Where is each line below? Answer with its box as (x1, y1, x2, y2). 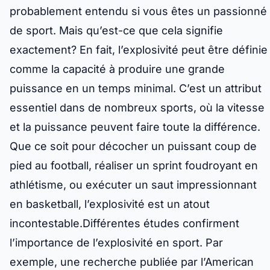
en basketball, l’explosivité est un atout (10, 198, 210, 211)
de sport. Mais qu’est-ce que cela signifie (10, 24, 223, 37)
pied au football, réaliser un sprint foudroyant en (10, 159, 258, 172)
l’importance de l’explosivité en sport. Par (10, 236, 223, 250)
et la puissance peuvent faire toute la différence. (10, 121, 260, 134)
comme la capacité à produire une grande (10, 63, 225, 76)
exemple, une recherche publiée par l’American (10, 256, 254, 269)
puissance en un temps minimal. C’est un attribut (10, 82, 262, 95)
